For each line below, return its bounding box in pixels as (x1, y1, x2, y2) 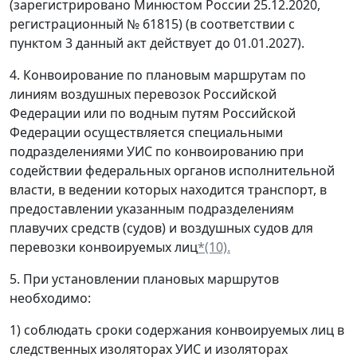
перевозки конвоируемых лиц (10, 238, 198, 256)
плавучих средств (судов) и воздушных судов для (10, 219, 313, 237)
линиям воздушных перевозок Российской (10, 85, 277, 103)
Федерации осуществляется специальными (10, 124, 283, 141)
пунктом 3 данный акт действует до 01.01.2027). (10, 34, 304, 52)
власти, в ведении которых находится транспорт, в (10, 181, 327, 198)
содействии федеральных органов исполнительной (10, 162, 335, 179)
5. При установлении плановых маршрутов (10, 270, 279, 288)
